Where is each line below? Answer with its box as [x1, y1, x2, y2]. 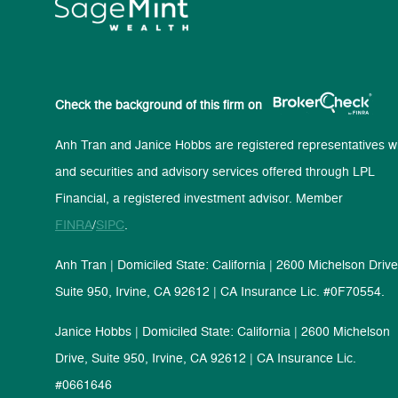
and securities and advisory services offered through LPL [55, 162, 375, 179]
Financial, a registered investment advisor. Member [55, 188, 343, 206]
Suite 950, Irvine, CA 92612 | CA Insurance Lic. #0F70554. [55, 282, 385, 299]
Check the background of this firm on [55, 95, 262, 113]
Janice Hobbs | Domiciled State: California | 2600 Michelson [55, 322, 390, 339]
